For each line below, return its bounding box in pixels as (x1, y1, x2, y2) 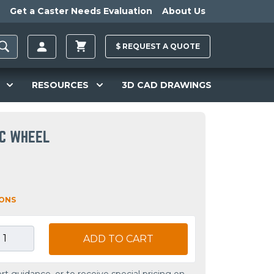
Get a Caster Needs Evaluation (10, 6, 152, 17)
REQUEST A (122, 42, 168, 51)
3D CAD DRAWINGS (121, 79, 212, 91)
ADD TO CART (83, 233, 154, 245)
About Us (162, 6, 206, 17)
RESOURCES (32, 79, 89, 91)
